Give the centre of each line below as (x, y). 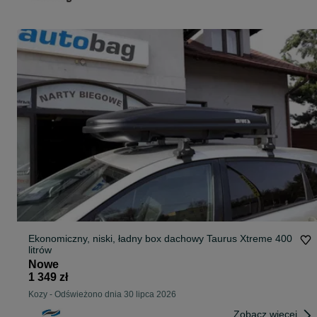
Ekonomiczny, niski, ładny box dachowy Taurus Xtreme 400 (160, 239)
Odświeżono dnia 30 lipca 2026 (115, 295)
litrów (40, 250)
